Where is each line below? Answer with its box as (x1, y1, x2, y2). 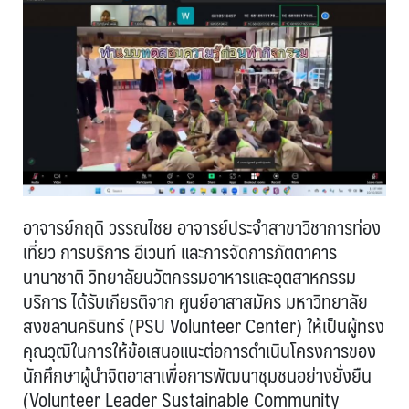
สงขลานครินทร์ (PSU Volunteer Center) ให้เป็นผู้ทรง (23, 309, 384, 341)
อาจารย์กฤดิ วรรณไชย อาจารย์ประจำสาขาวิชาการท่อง (23, 210, 381, 243)
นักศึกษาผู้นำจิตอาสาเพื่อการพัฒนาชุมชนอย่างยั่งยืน (23, 358, 372, 391)
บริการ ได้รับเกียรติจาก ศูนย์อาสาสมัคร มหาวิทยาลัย (23, 284, 368, 317)
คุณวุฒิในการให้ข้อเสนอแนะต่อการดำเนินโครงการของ (23, 333, 376, 366)
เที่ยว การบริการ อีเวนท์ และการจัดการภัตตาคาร (23, 235, 337, 267)
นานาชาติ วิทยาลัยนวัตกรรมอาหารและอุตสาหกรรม (23, 259, 356, 292)
